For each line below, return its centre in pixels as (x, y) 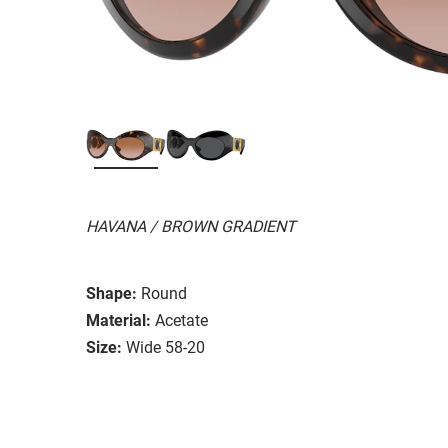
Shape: (111, 293)
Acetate (181, 320)
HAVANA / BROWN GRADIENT (191, 226)
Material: (118, 320)
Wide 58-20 (165, 347)
